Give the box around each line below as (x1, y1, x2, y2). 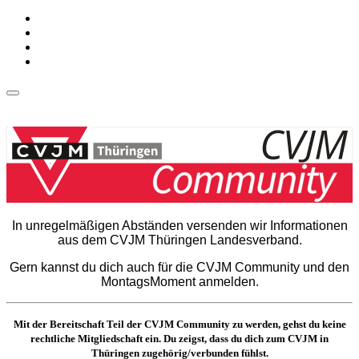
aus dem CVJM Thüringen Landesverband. (57, 232, 302, 247)
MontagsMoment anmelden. (100, 274, 259, 288)
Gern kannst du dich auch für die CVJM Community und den (10, 260, 349, 274)
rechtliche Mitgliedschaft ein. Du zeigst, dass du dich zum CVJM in (30, 332, 329, 345)
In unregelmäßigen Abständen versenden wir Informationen (11, 218, 348, 232)
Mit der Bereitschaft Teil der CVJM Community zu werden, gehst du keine (13, 317, 346, 330)
